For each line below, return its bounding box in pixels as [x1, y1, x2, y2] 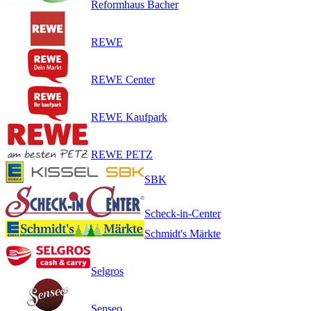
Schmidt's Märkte [144, 227, 221, 239]
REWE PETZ [91, 148, 153, 160]
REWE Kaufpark [91, 110, 167, 123]
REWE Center [91, 73, 155, 85]
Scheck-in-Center [144, 207, 221, 219]
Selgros [91, 264, 124, 277]
